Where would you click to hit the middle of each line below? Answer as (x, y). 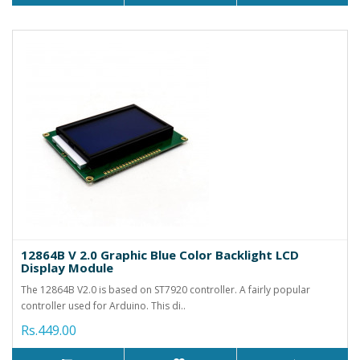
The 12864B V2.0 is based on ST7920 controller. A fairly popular (166, 289)
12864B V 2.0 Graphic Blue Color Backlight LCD (160, 254)
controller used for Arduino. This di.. (103, 305)
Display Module (67, 267)
